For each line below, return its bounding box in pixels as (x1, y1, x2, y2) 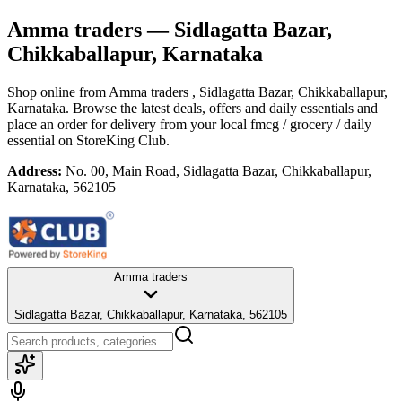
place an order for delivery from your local (7, 116, 247, 132)
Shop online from (7, 83, 109, 100)
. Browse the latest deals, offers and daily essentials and (66, 100, 378, 116)
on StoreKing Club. (55, 132, 170, 148)
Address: (7, 162, 62, 179)
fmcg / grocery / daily (250, 116, 371, 132)
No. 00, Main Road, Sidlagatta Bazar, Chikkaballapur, (66, 162, 371, 179)
